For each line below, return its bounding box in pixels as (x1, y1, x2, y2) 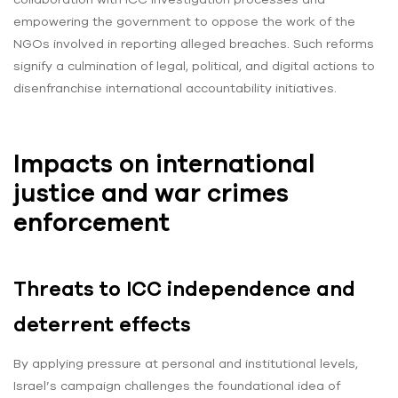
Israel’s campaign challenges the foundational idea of (13, 378, 340, 394)
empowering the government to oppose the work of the (13, 14, 355, 29)
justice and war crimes (13, 179, 289, 208)
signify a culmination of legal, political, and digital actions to (13, 59, 375, 74)
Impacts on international (13, 149, 315, 179)
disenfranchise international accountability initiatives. (13, 81, 337, 96)
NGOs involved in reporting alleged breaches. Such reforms (13, 36, 374, 52)
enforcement (13, 208, 170, 237)
